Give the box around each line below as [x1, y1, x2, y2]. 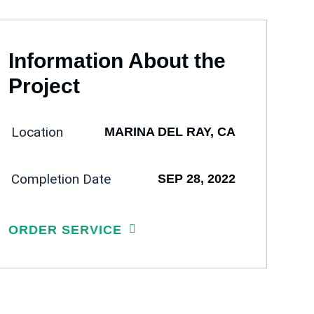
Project [8, 74, 80, 97]
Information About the [8, 49, 226, 72]
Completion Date [11, 171, 111, 187]
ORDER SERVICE [8, 223, 122, 237]
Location [11, 124, 63, 140]
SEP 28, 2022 [158, 172, 235, 186]
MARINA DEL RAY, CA [104, 125, 235, 139]
